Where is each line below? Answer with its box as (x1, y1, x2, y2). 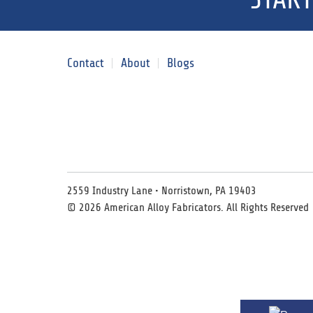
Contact (67, 55, 104, 70)
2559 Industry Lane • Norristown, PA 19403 (67, 184, 256, 197)
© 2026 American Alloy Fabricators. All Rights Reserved (67, 201, 309, 214)
